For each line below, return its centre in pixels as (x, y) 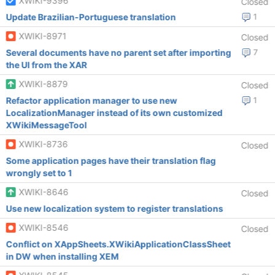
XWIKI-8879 (43, 84)
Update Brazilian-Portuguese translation (91, 17)
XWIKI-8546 (44, 227)
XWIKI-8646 (44, 192)
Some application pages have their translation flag (111, 161)
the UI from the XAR (46, 65)
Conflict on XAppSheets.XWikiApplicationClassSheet (118, 244)
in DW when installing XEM (62, 256)
